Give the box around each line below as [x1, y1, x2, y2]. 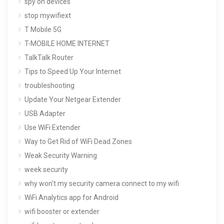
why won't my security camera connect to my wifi [24, 179, 179, 187]
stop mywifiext [24, 11, 71, 19]
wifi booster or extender [24, 207, 99, 215]
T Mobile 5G [24, 25, 61, 33]
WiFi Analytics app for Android [24, 193, 118, 201]
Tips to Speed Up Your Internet [24, 67, 121, 75]
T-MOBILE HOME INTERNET [24, 39, 109, 47]
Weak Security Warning [24, 151, 97, 159]
